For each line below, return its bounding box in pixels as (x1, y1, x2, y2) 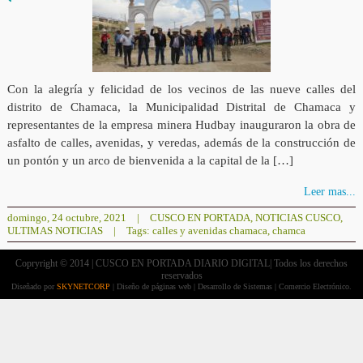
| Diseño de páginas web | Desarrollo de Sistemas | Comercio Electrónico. (110, 282, 352, 292)
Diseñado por (11, 282, 57, 292)
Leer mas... (304, 186, 357, 199)
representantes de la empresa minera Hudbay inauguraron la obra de (6, 118, 357, 132)
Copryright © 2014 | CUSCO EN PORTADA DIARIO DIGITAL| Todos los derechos (15, 258, 348, 270)
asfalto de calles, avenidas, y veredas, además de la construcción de (6, 136, 357, 150)
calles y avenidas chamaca (152, 224, 267, 237)
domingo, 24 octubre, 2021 (6, 211, 129, 224)
